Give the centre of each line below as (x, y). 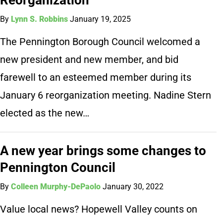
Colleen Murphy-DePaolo (56, 186)
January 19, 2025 (101, 19)
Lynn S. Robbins (40, 19)
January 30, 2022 (133, 186)
